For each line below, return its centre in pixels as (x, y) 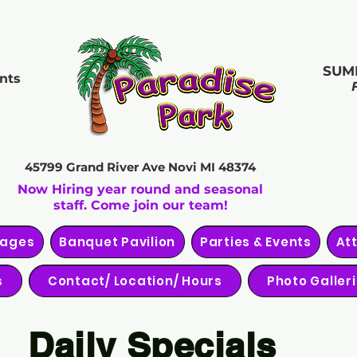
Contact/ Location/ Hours (135, 281)
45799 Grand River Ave (96, 167)
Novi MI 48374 (212, 167)
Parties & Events (255, 242)
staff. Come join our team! (140, 205)
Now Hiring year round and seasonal (140, 189)
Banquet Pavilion (118, 242)
